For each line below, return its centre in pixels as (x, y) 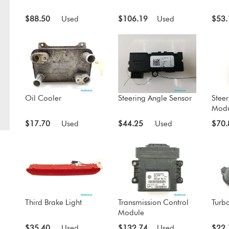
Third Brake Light (53, 203)
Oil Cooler (43, 98)
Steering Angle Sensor (155, 98)
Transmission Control (154, 203)
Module (131, 213)
